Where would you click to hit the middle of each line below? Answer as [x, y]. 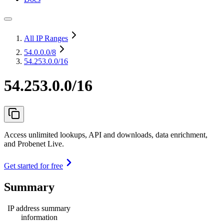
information [39, 217]
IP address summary [39, 208]
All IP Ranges [46, 38]
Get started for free [33, 165]
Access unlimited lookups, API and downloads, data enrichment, [106, 134]
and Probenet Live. [34, 143]
